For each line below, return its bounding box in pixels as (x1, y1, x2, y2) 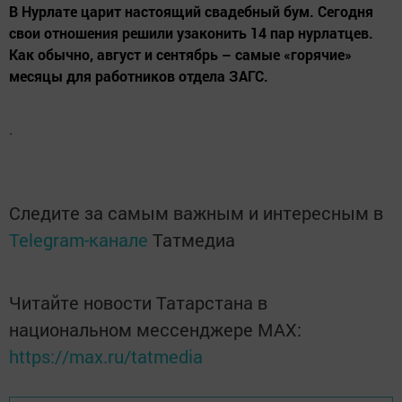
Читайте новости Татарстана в (9, 291, 267, 315)
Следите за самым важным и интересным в (9, 201, 383, 225)
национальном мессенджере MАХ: (9, 318, 301, 342)
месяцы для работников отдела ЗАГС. (9, 66, 268, 86)
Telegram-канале (9, 228, 148, 252)
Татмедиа (153, 228, 235, 252)
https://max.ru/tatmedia (9, 345, 203, 369)
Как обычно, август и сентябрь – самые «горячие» (9, 45, 352, 65)
